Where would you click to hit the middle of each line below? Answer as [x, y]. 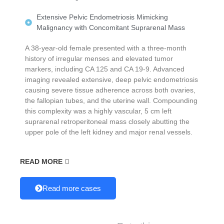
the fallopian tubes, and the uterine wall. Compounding [111, 100]
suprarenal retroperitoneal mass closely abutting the [107, 121]
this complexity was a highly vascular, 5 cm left [98, 111]
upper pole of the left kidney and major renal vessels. [109, 132]
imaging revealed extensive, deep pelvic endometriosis [111, 79]
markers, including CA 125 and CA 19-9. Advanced [105, 69]
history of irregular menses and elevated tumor [99, 58]
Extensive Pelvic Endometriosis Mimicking [102, 17]
